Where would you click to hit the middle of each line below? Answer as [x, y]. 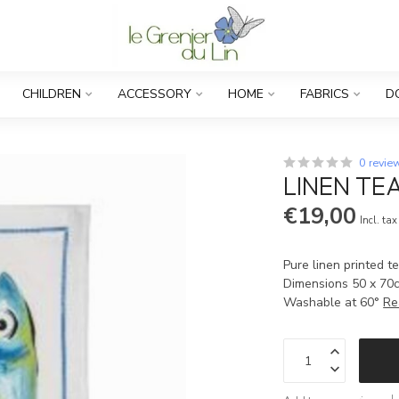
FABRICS [325, 94]
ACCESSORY [155, 94]
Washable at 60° [334, 302]
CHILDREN [52, 94]
